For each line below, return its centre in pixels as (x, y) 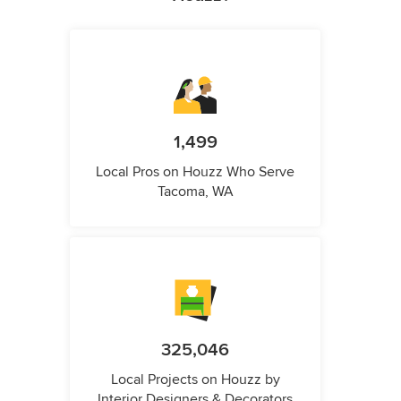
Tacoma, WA (195, 192)
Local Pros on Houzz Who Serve (195, 172)
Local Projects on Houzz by (195, 380)
